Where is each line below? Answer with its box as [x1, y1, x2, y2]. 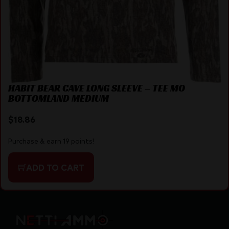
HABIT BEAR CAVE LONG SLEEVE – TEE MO [8, 82, 185, 95]
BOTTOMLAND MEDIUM [8, 92, 109, 105]
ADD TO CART [26, 161, 84, 173]
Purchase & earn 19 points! [8, 136, 94, 145]
